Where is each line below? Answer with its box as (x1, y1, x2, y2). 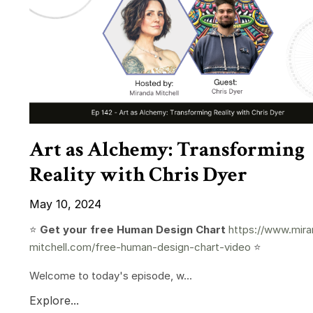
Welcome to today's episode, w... (29, 269, 192, 283)
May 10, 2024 (29, 197, 101, 212)
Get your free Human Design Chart (40, 223, 228, 237)
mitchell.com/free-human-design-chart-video (29, 240, 251, 254)
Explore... (29, 293, 79, 308)
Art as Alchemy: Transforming (29, 136, 305, 164)
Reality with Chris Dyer (29, 161, 247, 189)
